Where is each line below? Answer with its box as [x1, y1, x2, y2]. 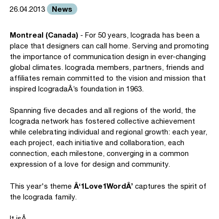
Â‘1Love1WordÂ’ [74, 181, 135, 190]
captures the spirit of [135, 182, 206, 190]
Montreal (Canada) [10, 30, 78, 39]
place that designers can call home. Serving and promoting [10, 42, 209, 50]
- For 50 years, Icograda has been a [78, 31, 200, 39]
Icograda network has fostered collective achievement [10, 117, 195, 125]
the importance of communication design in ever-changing [10, 52, 206, 61]
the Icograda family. [10, 193, 77, 201]
